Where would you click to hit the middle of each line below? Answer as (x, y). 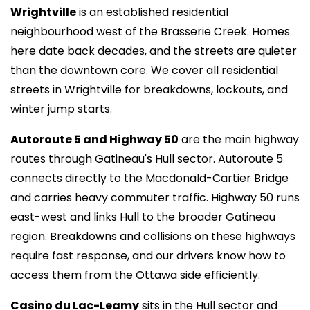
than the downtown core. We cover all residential (144, 70)
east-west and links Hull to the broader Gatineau (143, 217)
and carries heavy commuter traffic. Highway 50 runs (155, 198)
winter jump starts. (61, 109)
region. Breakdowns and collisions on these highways (153, 236)
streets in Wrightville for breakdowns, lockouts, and (149, 90)
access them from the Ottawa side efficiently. (135, 275)
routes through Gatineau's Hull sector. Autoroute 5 (147, 159)
